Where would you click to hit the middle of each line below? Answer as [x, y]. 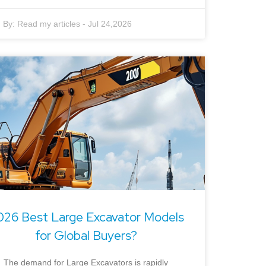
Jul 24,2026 [110, 23]
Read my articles [49, 23]
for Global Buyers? [86, 235]
